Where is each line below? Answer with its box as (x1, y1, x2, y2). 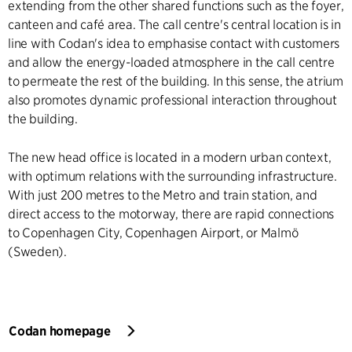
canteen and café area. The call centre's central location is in (8, 17, 341, 32)
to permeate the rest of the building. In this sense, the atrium (8, 74, 343, 89)
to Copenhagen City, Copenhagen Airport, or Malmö (8, 225, 299, 240)
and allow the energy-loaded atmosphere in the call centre (8, 55, 335, 70)
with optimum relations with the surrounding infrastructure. (8, 169, 337, 184)
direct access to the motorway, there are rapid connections (8, 207, 335, 222)
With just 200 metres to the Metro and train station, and (8, 188, 317, 203)
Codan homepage (9, 324, 111, 339)
